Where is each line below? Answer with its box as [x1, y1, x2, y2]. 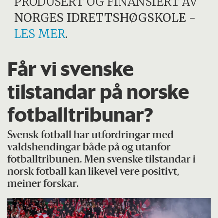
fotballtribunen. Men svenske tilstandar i [7, 155, 196, 165]
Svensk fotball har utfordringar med [7, 130, 174, 141]
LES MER [14, 26, 66, 41]
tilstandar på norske [7, 79, 190, 104]
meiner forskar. [7, 179, 79, 190]
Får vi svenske [7, 56, 134, 81]
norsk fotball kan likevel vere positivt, [7, 167, 180, 178]
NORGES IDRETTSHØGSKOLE [14, 10, 186, 25]
